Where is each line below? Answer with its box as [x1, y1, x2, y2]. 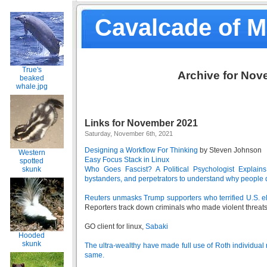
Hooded [18, 231, 45, 240]
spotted [20, 157, 44, 165]
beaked [19, 74, 44, 82]
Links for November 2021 [85, 118, 198, 128]
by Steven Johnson [198, 146, 262, 154]
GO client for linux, [85, 222, 145, 231]
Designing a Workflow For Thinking [85, 146, 198, 154]
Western [18, 148, 45, 157]
